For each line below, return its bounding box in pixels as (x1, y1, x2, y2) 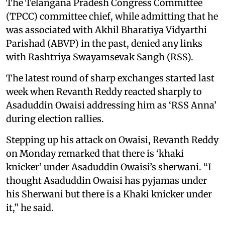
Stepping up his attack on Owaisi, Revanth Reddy (6, 134, 218, 146)
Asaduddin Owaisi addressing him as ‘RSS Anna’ (6, 99, 216, 111)
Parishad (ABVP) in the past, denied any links (6, 37, 202, 49)
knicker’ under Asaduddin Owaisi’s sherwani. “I (6, 161, 211, 173)
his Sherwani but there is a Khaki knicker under (6, 188, 212, 200)
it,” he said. (6, 201, 54, 213)
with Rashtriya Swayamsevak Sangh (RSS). (6, 51, 193, 63)
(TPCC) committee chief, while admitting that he (6, 10, 218, 22)
